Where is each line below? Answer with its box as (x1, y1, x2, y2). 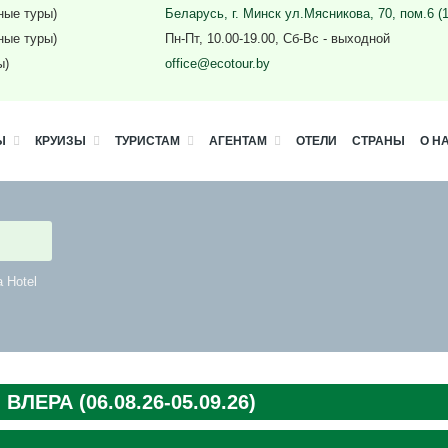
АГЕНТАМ (209, 134, 267, 148)
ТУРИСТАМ (115, 134, 180, 148)
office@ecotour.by (165, 56, 271, 71)
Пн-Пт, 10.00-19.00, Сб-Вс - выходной (165, 31, 391, 46)
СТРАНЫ (352, 134, 405, 148)
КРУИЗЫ (35, 134, 86, 148)
